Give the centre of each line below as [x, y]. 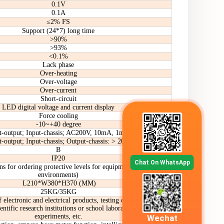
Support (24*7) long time [58, 31]
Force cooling [58, 116]
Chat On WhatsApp [162, 162]
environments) [58, 175]
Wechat [162, 218]
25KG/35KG [58, 192]
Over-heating [58, 73]
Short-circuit [58, 99]
